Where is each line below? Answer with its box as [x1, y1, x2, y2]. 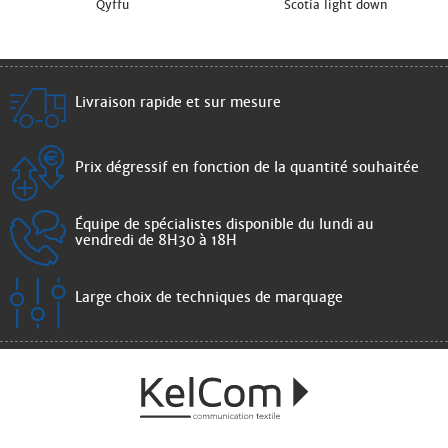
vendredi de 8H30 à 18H [75, 230, 237, 249]
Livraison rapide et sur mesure [75, 92, 281, 111]
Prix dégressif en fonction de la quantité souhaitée [75, 157, 419, 176]
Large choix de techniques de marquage [75, 287, 343, 306]
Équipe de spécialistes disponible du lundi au [75, 214, 374, 233]
